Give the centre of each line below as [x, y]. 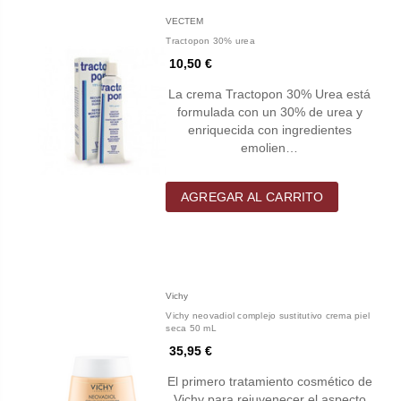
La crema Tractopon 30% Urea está [270, 94]
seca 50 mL [191, 328]
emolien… [270, 147]
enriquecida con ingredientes [269, 129]
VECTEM [185, 21]
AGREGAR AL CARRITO [252, 196]
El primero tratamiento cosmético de [269, 381]
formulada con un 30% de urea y [269, 111]
